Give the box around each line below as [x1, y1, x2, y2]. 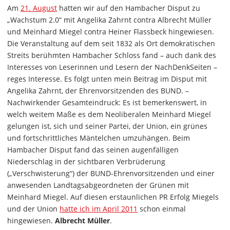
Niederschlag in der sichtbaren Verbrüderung [7, 157, 165, 167]
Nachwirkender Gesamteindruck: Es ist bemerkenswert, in [7, 98, 207, 108]
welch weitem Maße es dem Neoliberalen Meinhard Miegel [7, 109, 211, 120]
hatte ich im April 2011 [60, 204, 138, 214]
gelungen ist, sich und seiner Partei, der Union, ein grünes [7, 121, 207, 131]
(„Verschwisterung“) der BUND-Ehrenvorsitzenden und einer [7, 168, 215, 179]
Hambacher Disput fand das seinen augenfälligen [7, 145, 179, 155]
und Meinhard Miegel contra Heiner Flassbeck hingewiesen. [7, 27, 214, 37]
